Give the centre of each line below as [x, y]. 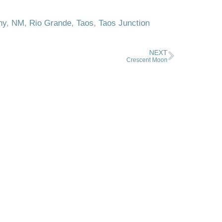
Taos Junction [124, 23]
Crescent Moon [147, 60]
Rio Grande [50, 23]
